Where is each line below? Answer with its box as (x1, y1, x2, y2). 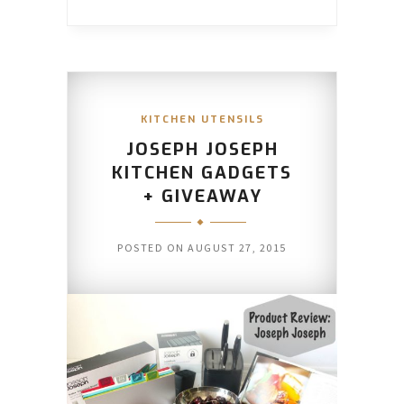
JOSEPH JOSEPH (125, 137, 279, 161)
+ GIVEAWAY (142, 184, 262, 207)
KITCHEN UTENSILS (140, 112, 264, 126)
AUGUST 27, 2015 (188, 240, 287, 254)
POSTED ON (117, 240, 188, 254)
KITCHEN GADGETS (112, 161, 292, 184)
